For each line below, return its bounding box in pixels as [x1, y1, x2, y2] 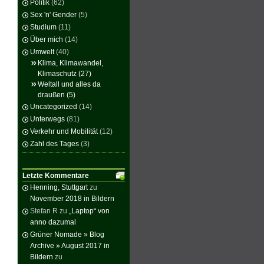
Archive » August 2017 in [30, 242, 110, 250]
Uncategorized [30, 103, 77, 111]
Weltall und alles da [38, 80, 101, 88]
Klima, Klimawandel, [38, 59, 103, 67]
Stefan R [30, 207, 58, 215]
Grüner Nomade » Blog [30, 230, 104, 239]
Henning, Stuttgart [30, 183, 88, 192]
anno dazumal [30, 218, 76, 226]
